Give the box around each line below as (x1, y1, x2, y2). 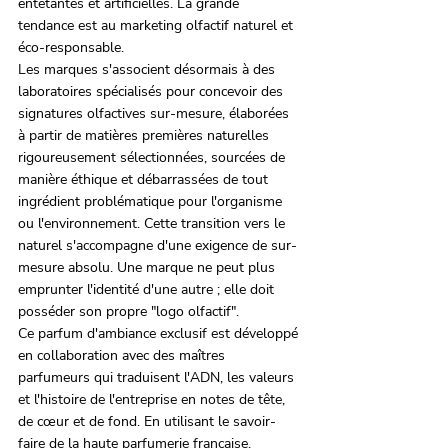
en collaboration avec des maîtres (18, 346, 229, 366)
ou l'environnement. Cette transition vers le (18, 214, 289, 234)
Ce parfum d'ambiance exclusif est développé (18, 324, 302, 344)
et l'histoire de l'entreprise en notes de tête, (18, 390, 289, 410)
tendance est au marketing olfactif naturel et (18, 16, 297, 36)
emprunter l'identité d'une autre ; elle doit (18, 280, 278, 300)
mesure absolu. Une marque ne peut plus (18, 258, 279, 278)
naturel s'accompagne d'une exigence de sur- (18, 236, 297, 256)
